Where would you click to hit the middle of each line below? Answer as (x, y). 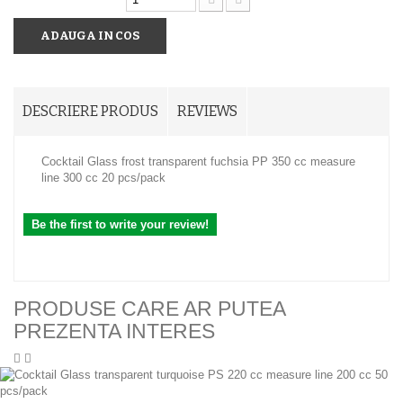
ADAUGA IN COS (90, 36)
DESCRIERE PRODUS (90, 111)
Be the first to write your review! (120, 224)
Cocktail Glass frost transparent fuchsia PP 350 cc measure (198, 161)
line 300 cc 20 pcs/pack (103, 178)
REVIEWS (207, 111)
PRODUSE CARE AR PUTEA (149, 309)
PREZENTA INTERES (114, 331)
